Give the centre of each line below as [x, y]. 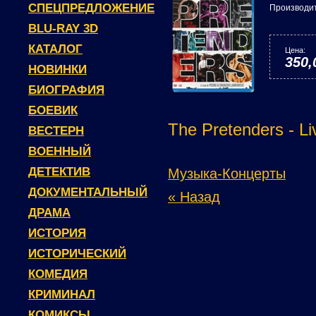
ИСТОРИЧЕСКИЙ [77, 254]
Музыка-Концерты [227, 174]
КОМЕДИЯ [58, 274]
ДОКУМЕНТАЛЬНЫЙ [88, 192]
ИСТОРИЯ [57, 233]
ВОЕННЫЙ [60, 151]
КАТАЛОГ [55, 49]
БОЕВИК [53, 110]
